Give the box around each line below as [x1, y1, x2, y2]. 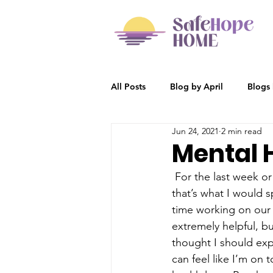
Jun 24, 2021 [172, 125, 219, 136]
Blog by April [170, 80, 223, 92]
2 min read [221, 125, 262, 136]
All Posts [111, 80, 146, 92]
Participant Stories [135, 129, 209, 141]
